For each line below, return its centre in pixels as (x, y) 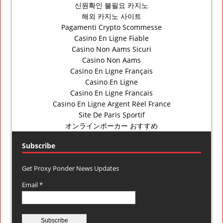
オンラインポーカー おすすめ (111, 125)
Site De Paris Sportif (111, 114)
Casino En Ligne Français (111, 71)
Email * (32, 184)
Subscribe (39, 145)
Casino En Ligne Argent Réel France (111, 104)
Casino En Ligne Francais (111, 93)
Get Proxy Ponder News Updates (70, 168)
